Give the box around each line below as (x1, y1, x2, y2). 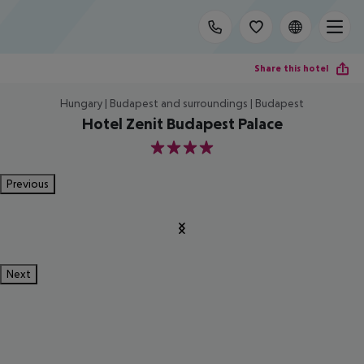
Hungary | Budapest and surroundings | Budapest (60, 97, 304, 110)
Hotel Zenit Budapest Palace (81, 115, 283, 132)
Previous (6, 177, 49, 190)
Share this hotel (254, 62, 328, 74)
